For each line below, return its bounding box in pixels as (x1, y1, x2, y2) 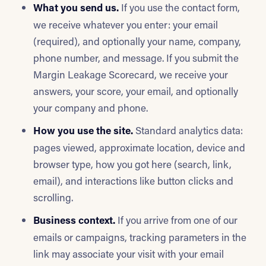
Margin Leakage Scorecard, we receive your (33, 67, 228, 81)
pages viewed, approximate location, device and (33, 140, 245, 154)
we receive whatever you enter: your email (33, 17, 218, 31)
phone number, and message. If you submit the (33, 50, 239, 64)
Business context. (33, 213, 115, 227)
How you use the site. (33, 123, 133, 137)
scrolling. (33, 190, 73, 204)
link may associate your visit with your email (33, 247, 224, 261)
